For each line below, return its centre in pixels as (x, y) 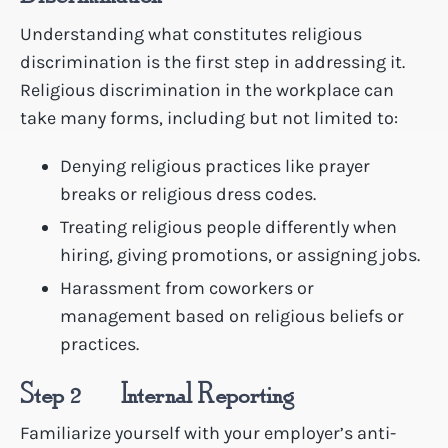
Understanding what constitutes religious (191, 33)
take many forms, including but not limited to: (209, 117)
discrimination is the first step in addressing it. (212, 61)
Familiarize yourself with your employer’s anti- (208, 432)
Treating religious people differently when (228, 226)
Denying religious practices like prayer (215, 165)
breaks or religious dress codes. (188, 193)
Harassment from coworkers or (187, 287)
